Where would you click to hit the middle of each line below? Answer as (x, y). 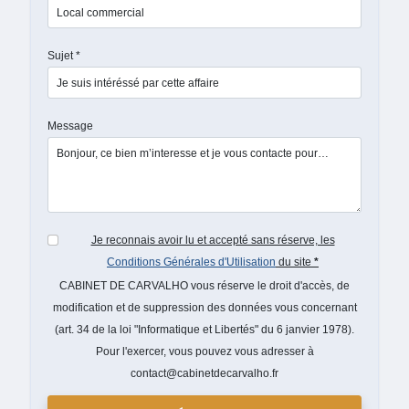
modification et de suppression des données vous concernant (204, 307)
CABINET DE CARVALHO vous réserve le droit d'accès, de (204, 285)
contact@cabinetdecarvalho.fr (204, 373)
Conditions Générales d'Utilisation (191, 262)
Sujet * (64, 56)
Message (70, 126)
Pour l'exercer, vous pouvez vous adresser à (204, 351)
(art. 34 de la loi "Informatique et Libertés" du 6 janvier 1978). (204, 329)
